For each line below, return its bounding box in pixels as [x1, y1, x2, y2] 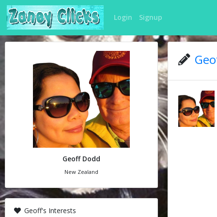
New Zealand [64, 168, 98, 175]
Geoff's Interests [22, 206, 76, 215]
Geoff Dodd [62, 154, 100, 163]
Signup [139, 13, 162, 22]
